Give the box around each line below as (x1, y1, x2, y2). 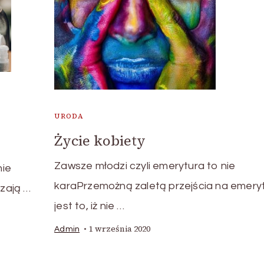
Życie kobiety (54, 131, 146, 150)
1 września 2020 (89, 223, 151, 235)
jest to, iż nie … (54, 200, 125, 212)
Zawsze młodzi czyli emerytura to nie (54, 160, 236, 171)
